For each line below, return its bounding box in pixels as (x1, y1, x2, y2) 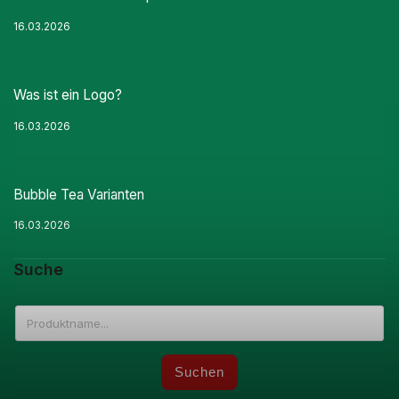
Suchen (175, 364, 224, 380)
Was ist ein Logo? (13, 86, 122, 104)
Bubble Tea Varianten (13, 185, 144, 203)
